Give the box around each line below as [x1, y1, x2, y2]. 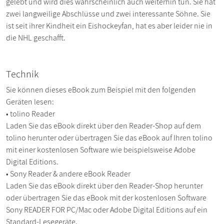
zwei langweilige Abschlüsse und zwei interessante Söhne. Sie [6, 8, 210, 19]
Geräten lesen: [6, 96, 54, 107]
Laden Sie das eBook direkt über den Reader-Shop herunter [6, 180, 203, 191]
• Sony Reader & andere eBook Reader [6, 168, 132, 179]
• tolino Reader [6, 108, 56, 119]
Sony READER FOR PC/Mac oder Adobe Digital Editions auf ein [6, 204, 207, 215]
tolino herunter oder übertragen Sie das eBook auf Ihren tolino [6, 132, 212, 143]
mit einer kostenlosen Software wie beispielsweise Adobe [6, 144, 195, 155]
